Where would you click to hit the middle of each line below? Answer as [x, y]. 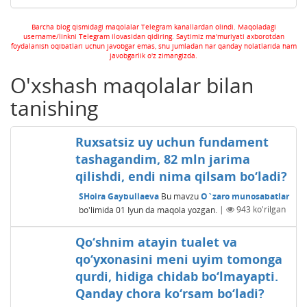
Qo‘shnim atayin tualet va [156, 242]
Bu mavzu [181, 196]
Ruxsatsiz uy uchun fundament [172, 142]
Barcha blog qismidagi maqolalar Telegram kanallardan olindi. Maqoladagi [153, 26]
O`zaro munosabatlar [245, 196]
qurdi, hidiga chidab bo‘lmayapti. [176, 276]
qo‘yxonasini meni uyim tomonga [179, 259]
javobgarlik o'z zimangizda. [153, 55]
